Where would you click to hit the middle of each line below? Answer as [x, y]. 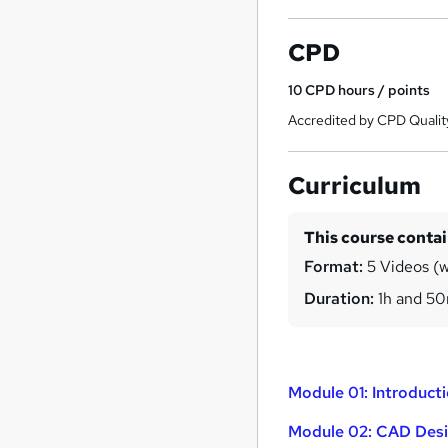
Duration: [339, 299]
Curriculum [355, 186]
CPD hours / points [368, 90]
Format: [334, 267]
